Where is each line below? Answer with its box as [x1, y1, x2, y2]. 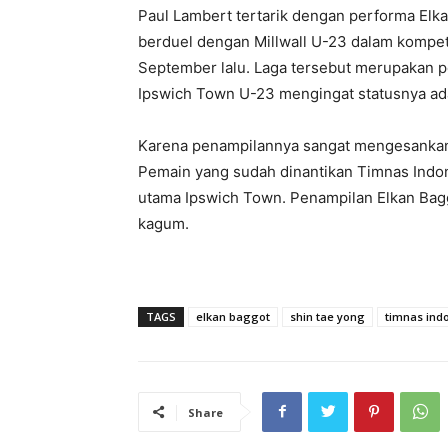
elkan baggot [196, 308, 270, 324]
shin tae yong [290, 308, 365, 324]
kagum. [138, 213, 189, 233]
